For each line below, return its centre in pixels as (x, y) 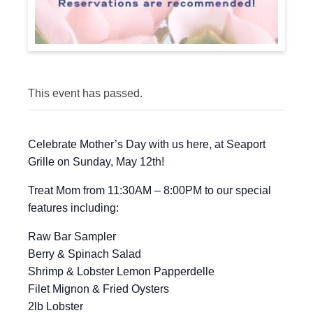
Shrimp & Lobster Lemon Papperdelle (121, 271)
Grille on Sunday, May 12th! (96, 162)
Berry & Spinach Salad (85, 254)
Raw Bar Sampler (72, 236)
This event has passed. (85, 93)
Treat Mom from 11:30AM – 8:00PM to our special (150, 190)
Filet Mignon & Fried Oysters (99, 289)
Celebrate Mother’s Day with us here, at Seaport (147, 144)
